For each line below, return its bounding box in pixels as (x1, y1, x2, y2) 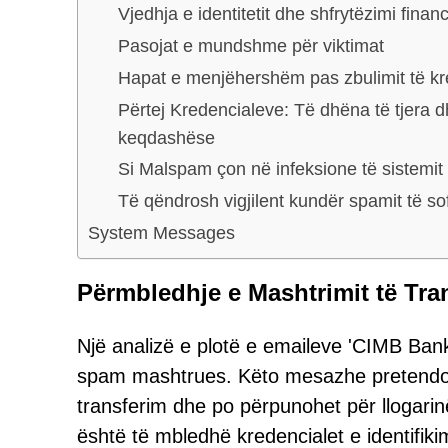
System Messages (88, 222, 235, 243)
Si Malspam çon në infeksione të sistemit (118, 158, 443, 179)
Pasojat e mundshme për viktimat (118, 35, 384, 56)
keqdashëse (118, 127, 215, 148)
